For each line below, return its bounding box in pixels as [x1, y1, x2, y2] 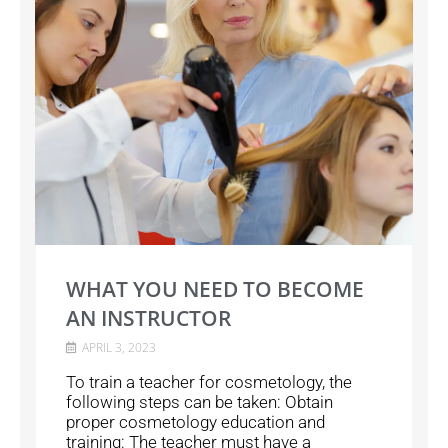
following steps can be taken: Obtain [66, 392, 334, 413]
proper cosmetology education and [66, 412, 326, 433]
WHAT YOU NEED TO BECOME [66, 275, 365, 304]
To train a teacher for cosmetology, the [66, 372, 353, 393]
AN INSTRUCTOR [66, 304, 232, 333]
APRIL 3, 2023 [79, 339, 157, 357]
